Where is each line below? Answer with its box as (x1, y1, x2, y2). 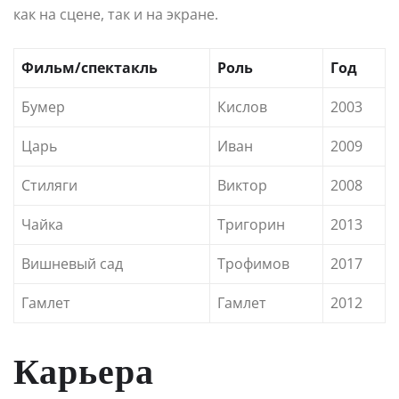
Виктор (217, 175, 267, 195)
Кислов (217, 96, 267, 117)
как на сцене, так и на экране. (13, 4, 218, 24)
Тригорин (217, 214, 285, 234)
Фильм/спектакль (21, 57, 158, 77)
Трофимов (217, 253, 289, 273)
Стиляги (21, 175, 77, 195)
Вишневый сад (21, 253, 123, 273)
